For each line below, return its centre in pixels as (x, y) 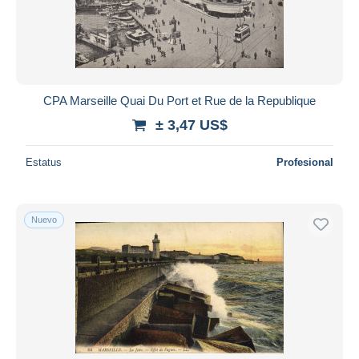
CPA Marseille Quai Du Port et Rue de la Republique (179, 100)
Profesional (305, 162)
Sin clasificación (75, 15)
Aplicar (179, 34)
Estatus (44, 162)
